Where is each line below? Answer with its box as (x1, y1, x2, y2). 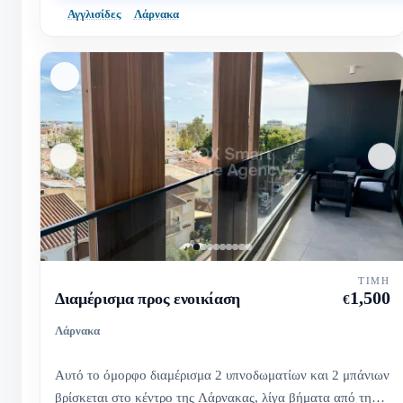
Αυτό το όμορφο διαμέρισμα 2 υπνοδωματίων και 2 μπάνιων (55, 367, 390, 383)
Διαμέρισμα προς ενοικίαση (55, 290, 240, 309)
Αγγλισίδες (67, 7, 121, 22)
